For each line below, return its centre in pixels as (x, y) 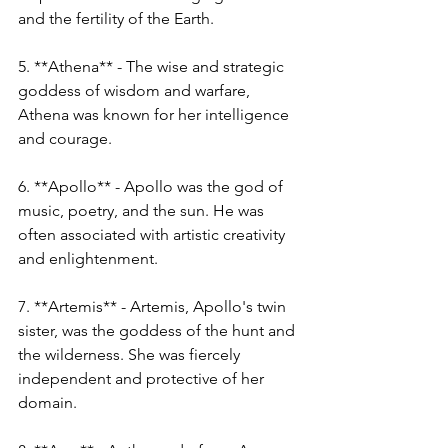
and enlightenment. (88, 258)
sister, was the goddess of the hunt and (158, 330)
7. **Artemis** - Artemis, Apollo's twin (154, 306)
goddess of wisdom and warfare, (136, 90)
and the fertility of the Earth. (116, 18)
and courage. (65, 138)
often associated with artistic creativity (153, 234)
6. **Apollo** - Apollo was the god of (152, 186)
